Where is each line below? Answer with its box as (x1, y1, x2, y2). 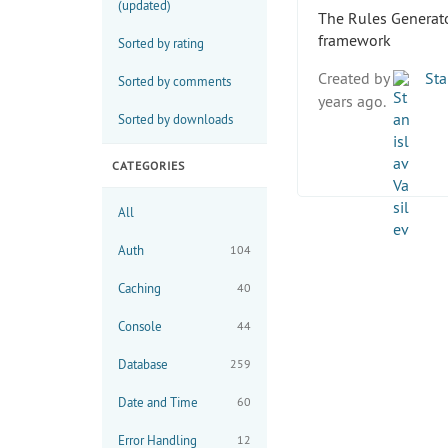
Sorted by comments (118, 72, 231, 89)
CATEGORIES (112, 157, 185, 173)
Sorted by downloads (118, 110, 233, 127)
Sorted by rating (118, 34, 204, 51)
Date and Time (118, 393, 198, 410)
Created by (318, 67, 393, 88)
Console (118, 317, 162, 334)
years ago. (318, 90, 386, 111)
